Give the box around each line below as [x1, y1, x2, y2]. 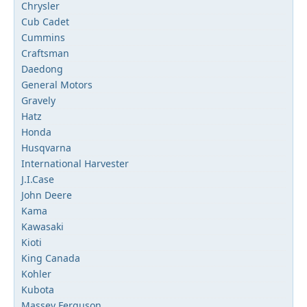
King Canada [21, 251, 80, 265]
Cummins [21, 31, 65, 44]
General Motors [21, 78, 93, 91]
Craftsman [21, 47, 69, 60]
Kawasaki [21, 220, 64, 233]
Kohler [21, 267, 51, 280]
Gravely [21, 94, 56, 107]
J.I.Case [21, 173, 54, 186]
